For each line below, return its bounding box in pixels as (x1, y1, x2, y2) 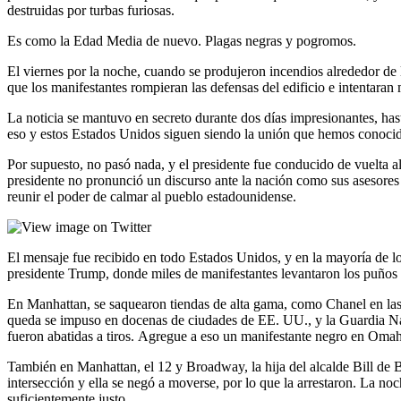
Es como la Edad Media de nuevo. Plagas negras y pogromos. (7, 32, 356, 48)
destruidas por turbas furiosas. (7, 2, 175, 18)
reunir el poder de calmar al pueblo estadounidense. (7, 188, 296, 204)
